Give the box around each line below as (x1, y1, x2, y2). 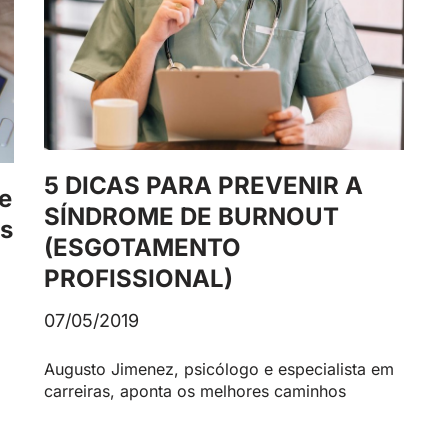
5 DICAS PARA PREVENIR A (44, 171, 363, 201)
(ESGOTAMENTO (44, 233, 241, 263)
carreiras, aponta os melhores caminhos (44, 381, 346, 402)
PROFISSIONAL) (44, 264, 233, 294)
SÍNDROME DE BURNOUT (44, 202, 339, 232)
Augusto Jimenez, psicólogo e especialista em (44, 359, 394, 380)
